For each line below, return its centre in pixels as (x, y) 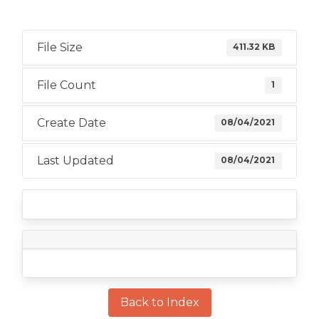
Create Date (72, 123)
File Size (60, 47)
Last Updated (75, 161)
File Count (67, 85)
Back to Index (159, 302)
